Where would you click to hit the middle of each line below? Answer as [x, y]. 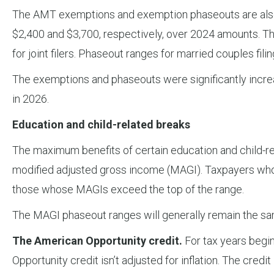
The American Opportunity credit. [97, 241]
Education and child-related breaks [101, 125]
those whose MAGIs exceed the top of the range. [128, 190]
